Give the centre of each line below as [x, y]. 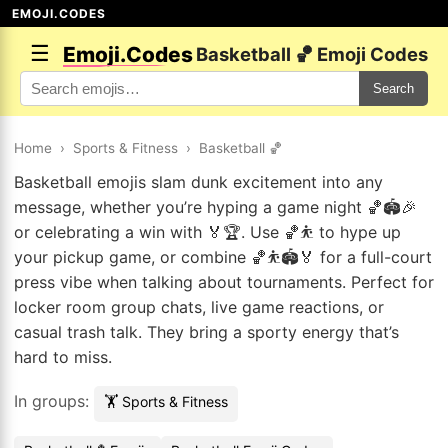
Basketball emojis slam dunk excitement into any [198, 182]
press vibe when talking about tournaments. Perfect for [224, 282]
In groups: [54, 401]
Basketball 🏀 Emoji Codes [312, 54]
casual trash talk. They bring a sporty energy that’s [206, 332]
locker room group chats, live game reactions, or [199, 307]
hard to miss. [63, 357]
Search [393, 88]
